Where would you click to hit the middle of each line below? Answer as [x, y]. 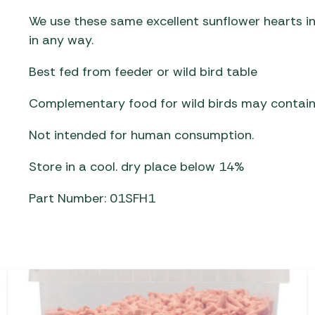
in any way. [63, 40]
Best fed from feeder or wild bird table [145, 72]
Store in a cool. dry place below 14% [136, 167]
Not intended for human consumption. [143, 135]
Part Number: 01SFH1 [92, 199]
